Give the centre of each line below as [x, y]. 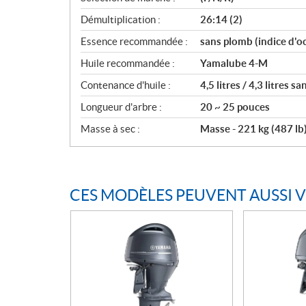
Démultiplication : [121, 19]
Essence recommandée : [134, 41]
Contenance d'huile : [126, 85]
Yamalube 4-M [234, 63]
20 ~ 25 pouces [235, 107]
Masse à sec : [110, 128]
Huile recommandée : [128, 63]
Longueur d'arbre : [121, 107]
